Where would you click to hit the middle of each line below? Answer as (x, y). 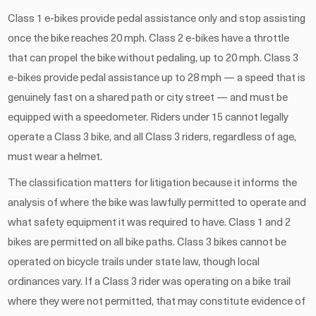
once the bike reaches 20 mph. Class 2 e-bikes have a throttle (149, 39)
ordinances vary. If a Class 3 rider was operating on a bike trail (150, 282)
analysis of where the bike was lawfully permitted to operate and (157, 203)
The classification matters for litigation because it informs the (153, 183)
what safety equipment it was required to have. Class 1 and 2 (150, 223)
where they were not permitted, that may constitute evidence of (157, 302)
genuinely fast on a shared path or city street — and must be (148, 98)
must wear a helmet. (55, 157)
